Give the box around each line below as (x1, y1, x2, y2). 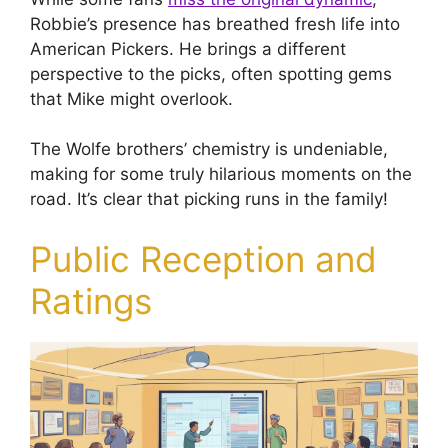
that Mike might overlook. (30, 88, 233, 109)
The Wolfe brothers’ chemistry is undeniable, (30, 139, 388, 160)
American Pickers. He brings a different (30, 38, 346, 59)
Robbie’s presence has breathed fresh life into (30, 13, 400, 34)
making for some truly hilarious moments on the (30, 164, 412, 185)
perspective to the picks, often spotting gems (30, 63, 392, 84)
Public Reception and (30, 237, 377, 280)
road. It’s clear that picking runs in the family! (30, 189, 388, 210)
